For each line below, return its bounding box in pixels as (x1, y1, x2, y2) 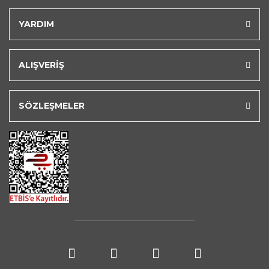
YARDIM (19, 18, 54, 29)
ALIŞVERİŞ (19, 59, 64, 70)
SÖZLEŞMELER (19, 100, 85, 111)
